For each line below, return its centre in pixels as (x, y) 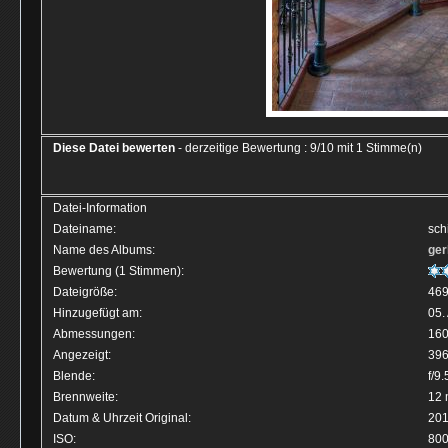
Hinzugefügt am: (97, 313)
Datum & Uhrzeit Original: (122, 418)
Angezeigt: (82, 355)
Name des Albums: (104, 250)
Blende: (74, 376)
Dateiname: (84, 229)
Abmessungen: (94, 334)
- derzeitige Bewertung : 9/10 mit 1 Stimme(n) (298, 148)
